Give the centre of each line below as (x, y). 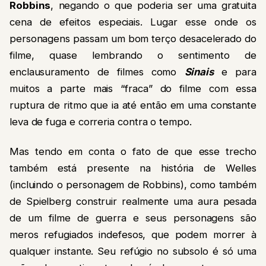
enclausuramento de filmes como (97, 72)
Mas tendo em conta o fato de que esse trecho (133, 152)
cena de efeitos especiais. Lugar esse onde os (133, 22)
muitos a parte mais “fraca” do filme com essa (133, 88)
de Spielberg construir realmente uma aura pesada (133, 202)
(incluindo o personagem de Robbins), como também (133, 185)
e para (235, 72)
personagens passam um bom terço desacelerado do (133, 38)
